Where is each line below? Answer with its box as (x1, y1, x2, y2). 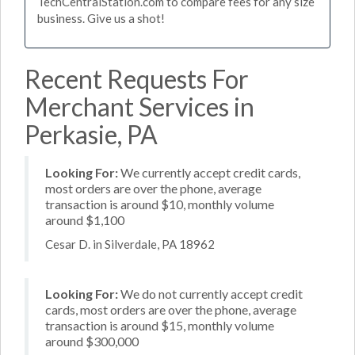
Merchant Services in (25, 90, 254, 122)
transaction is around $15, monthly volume (45, 318, 274, 333)
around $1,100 (45, 212, 124, 227)
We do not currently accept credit (118, 286, 303, 301)
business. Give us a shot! (37, 11, 165, 25)
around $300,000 (45, 334, 139, 349)
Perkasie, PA (25, 118, 158, 150)
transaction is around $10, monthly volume (45, 196, 274, 212)
